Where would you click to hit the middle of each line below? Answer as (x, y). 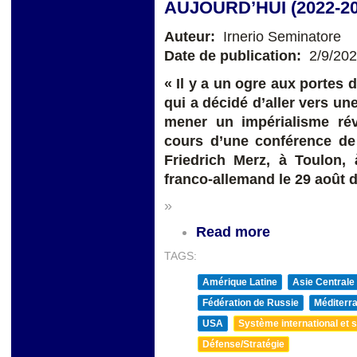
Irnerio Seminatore (280, 37)
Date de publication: (235, 56)
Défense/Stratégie (243, 344)
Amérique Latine (240, 282)
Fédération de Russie (251, 302)
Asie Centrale (324, 282)
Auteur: (192, 37)
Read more (233, 231)
